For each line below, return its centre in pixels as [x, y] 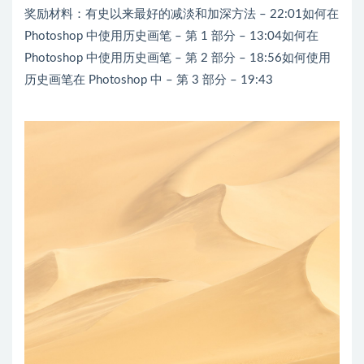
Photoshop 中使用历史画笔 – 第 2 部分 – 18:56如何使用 [178, 58]
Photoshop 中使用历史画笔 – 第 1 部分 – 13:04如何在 [171, 36]
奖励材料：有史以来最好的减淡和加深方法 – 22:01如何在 [182, 14]
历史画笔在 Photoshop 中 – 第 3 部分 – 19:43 [149, 80]
